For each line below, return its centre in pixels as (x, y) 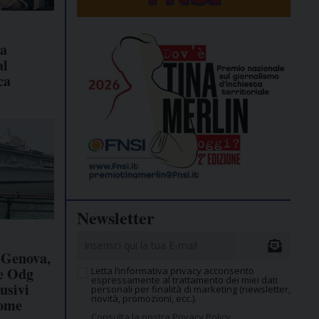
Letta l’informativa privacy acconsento (173, 271)
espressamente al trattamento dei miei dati (184, 280)
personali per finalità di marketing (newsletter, (191, 289)
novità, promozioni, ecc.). (144, 299)
